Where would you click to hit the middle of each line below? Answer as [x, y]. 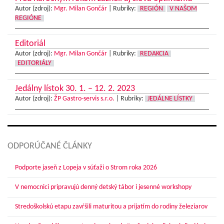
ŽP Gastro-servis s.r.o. [84, 99]
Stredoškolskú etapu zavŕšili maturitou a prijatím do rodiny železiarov [111, 207]
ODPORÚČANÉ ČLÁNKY [50, 146]
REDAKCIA [154, 54]
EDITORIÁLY [34, 63]
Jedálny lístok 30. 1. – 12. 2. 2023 [75, 89]
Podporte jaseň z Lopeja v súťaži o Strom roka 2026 [86, 168]
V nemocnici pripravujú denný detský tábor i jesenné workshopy [103, 187]
